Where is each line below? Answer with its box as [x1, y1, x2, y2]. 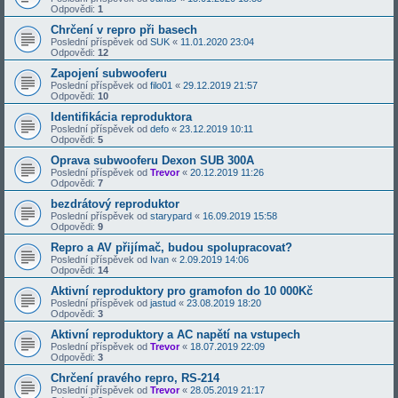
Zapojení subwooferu [51, 67, 167, 81]
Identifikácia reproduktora [51, 110, 192, 124]
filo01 [150, 80, 172, 92]
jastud [150, 298, 176, 309]
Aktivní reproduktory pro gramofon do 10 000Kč [51, 284, 313, 298]
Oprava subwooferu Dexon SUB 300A [51, 154, 254, 168]
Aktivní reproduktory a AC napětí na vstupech [51, 328, 300, 342]
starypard [150, 211, 192, 222]
